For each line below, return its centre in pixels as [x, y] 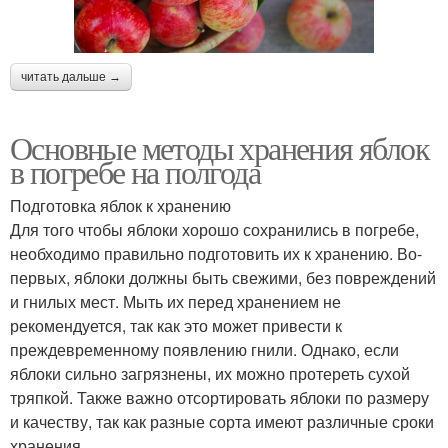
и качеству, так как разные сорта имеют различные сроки [222, 422]
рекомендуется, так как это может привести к [176, 326]
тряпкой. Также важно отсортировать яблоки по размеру [219, 398]
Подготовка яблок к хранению [120, 206]
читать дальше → [71, 77]
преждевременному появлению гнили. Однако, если [204, 350]
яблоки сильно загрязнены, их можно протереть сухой [210, 374]
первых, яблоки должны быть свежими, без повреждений [223, 278]
